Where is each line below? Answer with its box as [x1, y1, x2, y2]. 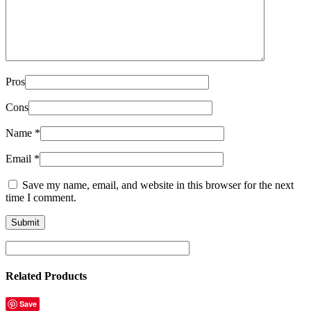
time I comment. [6, 191, 76, 203]
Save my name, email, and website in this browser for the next [22, 178, 294, 191]
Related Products [6, 269, 87, 282]
